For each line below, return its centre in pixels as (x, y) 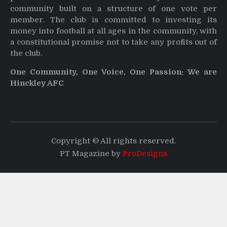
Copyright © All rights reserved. (113, 141)
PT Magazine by (91, 153)
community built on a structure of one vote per (113, 8)
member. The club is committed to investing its (113, 20)
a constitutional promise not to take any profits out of (113, 42)
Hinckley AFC (37, 83)
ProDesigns (145, 153)
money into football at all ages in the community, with (113, 31)
